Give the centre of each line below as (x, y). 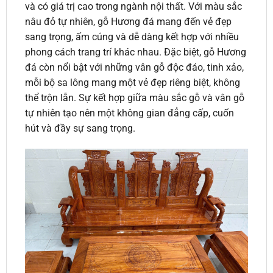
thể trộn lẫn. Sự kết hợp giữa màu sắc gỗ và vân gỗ (134, 98)
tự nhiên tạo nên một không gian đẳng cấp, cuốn (129, 113)
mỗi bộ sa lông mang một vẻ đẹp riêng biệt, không (132, 83)
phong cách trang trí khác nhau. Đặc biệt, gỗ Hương (135, 52)
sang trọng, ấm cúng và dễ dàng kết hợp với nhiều (132, 37)
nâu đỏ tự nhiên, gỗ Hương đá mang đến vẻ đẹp (128, 22)
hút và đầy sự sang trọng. (80, 129)
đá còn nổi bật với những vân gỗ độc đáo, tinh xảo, (134, 68)
